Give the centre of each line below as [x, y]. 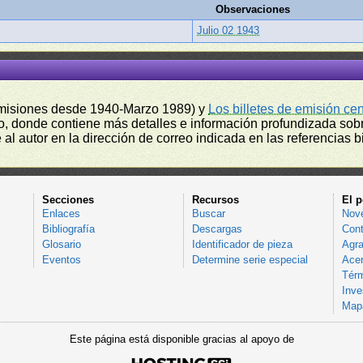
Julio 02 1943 [228, 30]
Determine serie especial [250, 260]
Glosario [61, 244]
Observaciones [252, 9]
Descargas [217, 229]
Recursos [215, 200]
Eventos [61, 260]
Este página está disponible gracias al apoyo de [181, 339]
